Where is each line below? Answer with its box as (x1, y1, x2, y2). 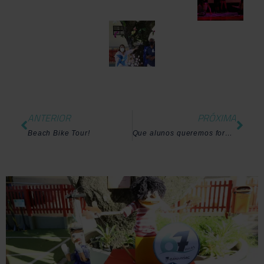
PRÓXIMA (197, 110, 236, 125)
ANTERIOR (28, 110, 71, 125)
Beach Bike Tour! (28, 128, 90, 137)
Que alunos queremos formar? (225, 128, 233, 137)
